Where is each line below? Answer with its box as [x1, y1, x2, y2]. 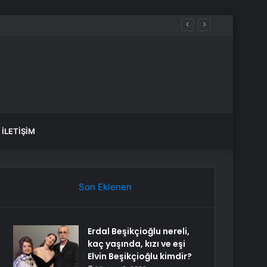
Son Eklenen [78, 181, 132, 193]
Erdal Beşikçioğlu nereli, [88, 225, 190, 237]
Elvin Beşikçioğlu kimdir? [88, 250, 193, 262]
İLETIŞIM [2, 126, 35, 136]
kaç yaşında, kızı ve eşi [88, 238, 186, 250]
